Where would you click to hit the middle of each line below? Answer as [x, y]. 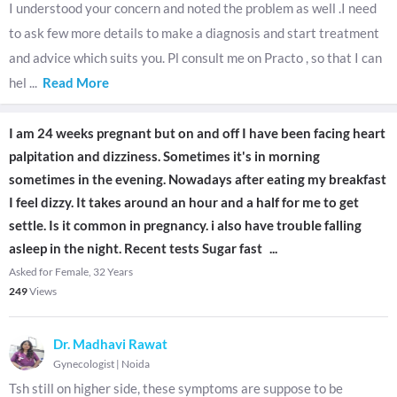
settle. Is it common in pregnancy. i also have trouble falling [185, 225]
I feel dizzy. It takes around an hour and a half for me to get [184, 202]
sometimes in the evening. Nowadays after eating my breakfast [198, 179]
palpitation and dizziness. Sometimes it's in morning [164, 156]
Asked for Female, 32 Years [71, 272]
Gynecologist [84, 364]
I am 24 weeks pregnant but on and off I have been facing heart [197, 133]
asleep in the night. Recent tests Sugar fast [136, 248]
